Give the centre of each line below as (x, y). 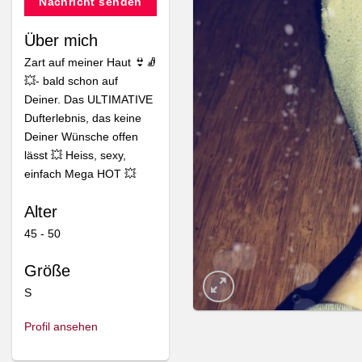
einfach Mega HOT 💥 (80, 173)
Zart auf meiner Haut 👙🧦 (90, 62)
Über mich (61, 40)
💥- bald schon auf (71, 80)
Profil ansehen (61, 327)
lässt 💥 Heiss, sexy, (75, 155)
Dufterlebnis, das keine (83, 118)
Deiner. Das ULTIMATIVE (88, 99)
